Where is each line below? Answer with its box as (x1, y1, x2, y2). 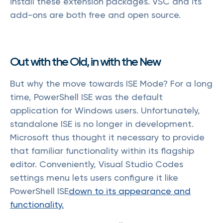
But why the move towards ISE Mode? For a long (10, 78, 213, 89)
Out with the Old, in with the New (10, 54, 160, 69)
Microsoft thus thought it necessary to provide (10, 132, 205, 143)
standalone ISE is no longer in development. (10, 118, 194, 129)
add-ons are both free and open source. (10, 9, 181, 20)
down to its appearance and (69, 186, 191, 197)
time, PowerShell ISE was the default (10, 92, 163, 103)
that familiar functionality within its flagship (10, 145, 194, 156)
